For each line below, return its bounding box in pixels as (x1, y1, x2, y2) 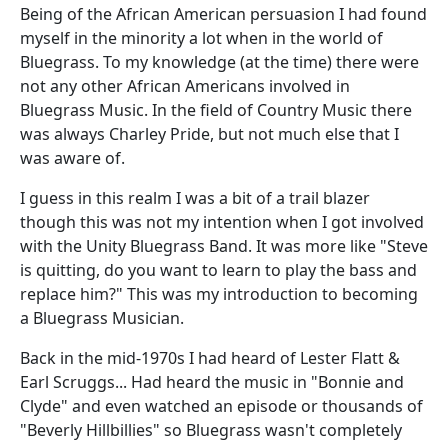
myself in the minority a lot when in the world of (20, 26, 383, 49)
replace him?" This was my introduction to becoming (20, 282, 418, 305)
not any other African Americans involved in (20, 74, 350, 97)
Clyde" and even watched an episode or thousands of (20, 394, 423, 417)
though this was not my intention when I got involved (20, 210, 424, 233)
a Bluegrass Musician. (20, 306, 184, 329)
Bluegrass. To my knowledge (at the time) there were (20, 50, 419, 73)
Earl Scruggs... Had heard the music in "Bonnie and (20, 370, 404, 393)
